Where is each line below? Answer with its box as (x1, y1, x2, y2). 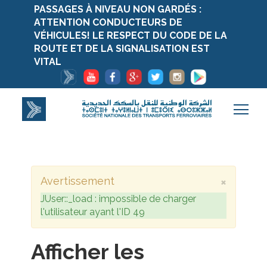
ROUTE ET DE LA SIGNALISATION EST (33, 43, 210, 54)
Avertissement (41, 175, 115, 188)
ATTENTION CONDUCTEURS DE (33, 17, 182, 28)
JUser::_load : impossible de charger (41, 193, 197, 205)
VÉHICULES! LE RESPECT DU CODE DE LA (33, 30, 227, 41)
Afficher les (31, 239, 145, 265)
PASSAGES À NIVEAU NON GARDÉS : (33, 4, 201, 15)
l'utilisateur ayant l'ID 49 (41, 206, 145, 218)
